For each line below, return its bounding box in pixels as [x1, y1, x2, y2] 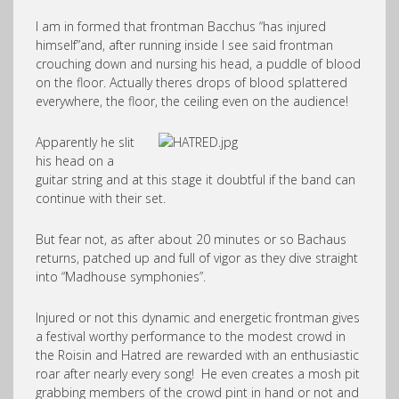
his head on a [36, 152, 114, 169]
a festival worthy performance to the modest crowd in [36, 328, 346, 345]
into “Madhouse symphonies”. [36, 268, 206, 285]
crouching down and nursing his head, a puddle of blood [36, 55, 361, 72]
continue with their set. [36, 190, 166, 207]
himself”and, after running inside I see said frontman [36, 37, 333, 53]
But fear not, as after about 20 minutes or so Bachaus [36, 231, 346, 248]
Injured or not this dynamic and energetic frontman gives [36, 309, 360, 326]
